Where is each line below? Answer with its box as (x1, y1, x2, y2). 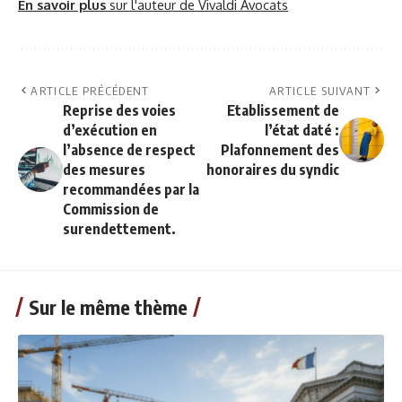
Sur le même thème (29, 294, 188, 320)
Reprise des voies (63, 101, 176, 120)
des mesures (63, 161, 145, 179)
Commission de (63, 200, 159, 219)
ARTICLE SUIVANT (269, 83, 371, 99)
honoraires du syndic (206, 161, 339, 179)
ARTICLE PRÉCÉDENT (31, 83, 150, 99)
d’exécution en (63, 121, 157, 140)
